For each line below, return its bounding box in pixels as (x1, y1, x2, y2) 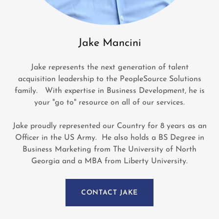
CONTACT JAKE (81, 189, 138, 197)
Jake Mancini (78, 38, 141, 49)
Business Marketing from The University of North (22, 146, 197, 153)
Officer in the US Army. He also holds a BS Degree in (15, 134, 204, 142)
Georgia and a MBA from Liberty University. (31, 157, 188, 165)
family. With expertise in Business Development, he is (14, 87, 205, 95)
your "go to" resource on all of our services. (34, 99, 185, 107)
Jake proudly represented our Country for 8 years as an (12, 122, 207, 130)
